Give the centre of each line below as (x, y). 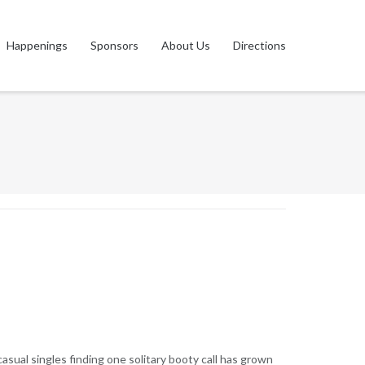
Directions (260, 45)
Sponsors (115, 45)
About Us (186, 45)
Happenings (37, 45)
